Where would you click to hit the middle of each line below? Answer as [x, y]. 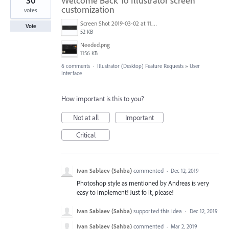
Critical [86, 135]
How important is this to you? [103, 98]
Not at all [86, 117]
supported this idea [158, 211]
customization [88, 9]
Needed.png [95, 44]
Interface [72, 73]
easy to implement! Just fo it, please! [125, 192]
